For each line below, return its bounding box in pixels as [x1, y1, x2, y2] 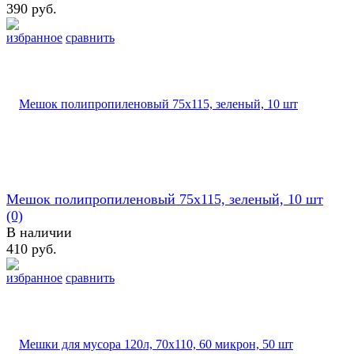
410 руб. [6, 240, 57, 257]
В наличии [6, 224, 72, 240]
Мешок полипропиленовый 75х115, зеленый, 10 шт [6, 190, 323, 207]
